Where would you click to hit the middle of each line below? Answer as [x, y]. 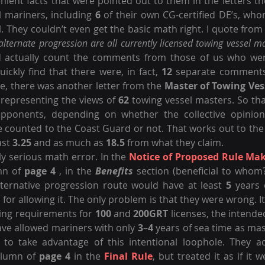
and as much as [69, 143]
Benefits [114, 171]
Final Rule [128, 256]
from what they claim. [174, 143]
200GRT [151, 214]
